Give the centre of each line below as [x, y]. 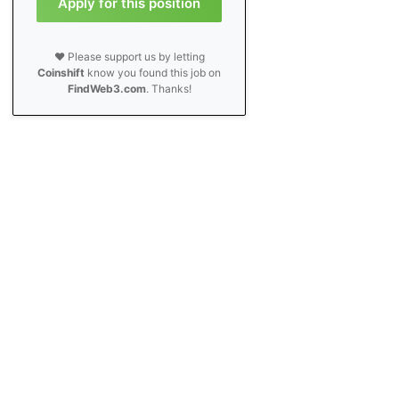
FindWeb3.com [106, 89]
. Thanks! [168, 89]
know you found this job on [153, 73]
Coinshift [61, 73]
